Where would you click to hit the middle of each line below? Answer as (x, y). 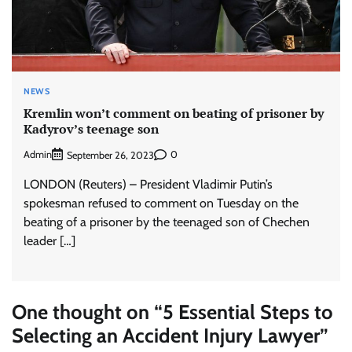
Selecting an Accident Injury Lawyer (166, 335)
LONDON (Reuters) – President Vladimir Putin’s (148, 184)
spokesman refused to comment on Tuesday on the (161, 203)
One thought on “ (87, 311)
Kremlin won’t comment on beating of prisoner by (174, 114)
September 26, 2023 (110, 155)
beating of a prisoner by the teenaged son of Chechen (167, 222)
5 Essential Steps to (248, 311)
